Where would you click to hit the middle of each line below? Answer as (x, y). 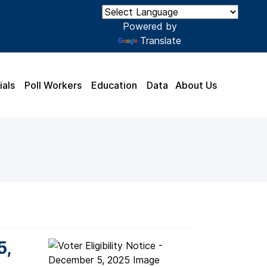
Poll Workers (53, 85)
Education (114, 85)
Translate (161, 41)
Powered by (150, 26)
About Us (196, 85)
